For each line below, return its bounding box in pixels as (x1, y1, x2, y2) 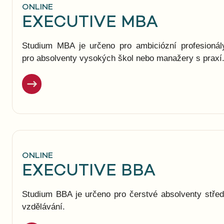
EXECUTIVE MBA (21, 14, 158, 32)
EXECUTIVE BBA (21, 162, 155, 180)
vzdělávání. (21, 202, 65, 212)
